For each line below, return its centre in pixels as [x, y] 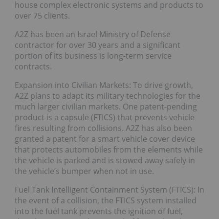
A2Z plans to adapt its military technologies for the [108, 96]
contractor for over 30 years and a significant [98, 45]
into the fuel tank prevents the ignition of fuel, [99, 211]
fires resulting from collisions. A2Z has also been [103, 128]
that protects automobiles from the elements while [109, 149]
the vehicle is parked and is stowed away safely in [105, 160]
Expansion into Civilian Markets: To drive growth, [104, 85]
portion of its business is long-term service [93, 55]
